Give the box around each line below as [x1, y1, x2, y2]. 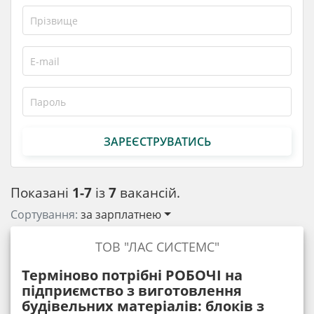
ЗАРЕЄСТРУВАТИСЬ [103, 133, 211, 149]
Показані [11, 183, 72, 202]
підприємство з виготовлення [22, 281, 242, 300]
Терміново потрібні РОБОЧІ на [22, 266, 243, 285]
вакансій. [116, 183, 180, 202]
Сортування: [11, 207, 81, 222]
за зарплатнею [81, 207, 161, 222]
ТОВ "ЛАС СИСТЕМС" [95, 238, 219, 255]
